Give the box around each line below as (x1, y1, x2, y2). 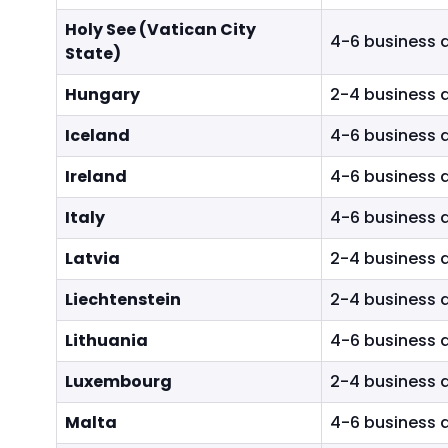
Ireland (65, 165, 127, 188)
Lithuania (65, 329, 148, 352)
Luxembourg (65, 370, 172, 393)
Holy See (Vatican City (65, 18, 256, 41)
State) (65, 42, 121, 65)
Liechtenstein (65, 288, 181, 311)
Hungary (65, 83, 140, 106)
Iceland (65, 124, 130, 147)
